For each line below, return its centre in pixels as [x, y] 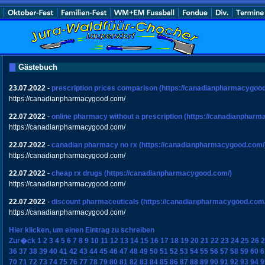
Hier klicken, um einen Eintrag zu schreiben [82, 230]
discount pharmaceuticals [95, 202]
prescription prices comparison [104, 88]
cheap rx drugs [77, 173]
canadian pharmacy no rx [94, 145]
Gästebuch [38, 67]
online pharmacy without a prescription [117, 117]
